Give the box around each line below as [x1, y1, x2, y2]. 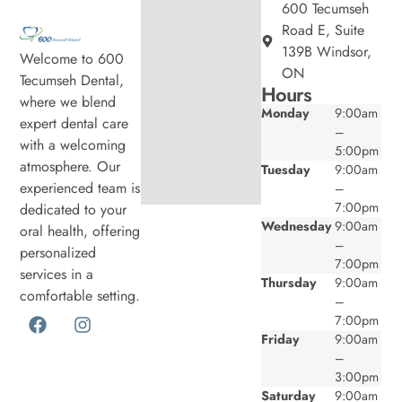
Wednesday [261, 216, 333, 235]
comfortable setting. [20, 284, 141, 306]
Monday [261, 103, 310, 122]
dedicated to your [20, 198, 127, 220]
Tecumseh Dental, [20, 69, 125, 91]
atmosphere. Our [20, 155, 121, 177]
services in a [20, 263, 94, 284]
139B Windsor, [281, 40, 371, 62]
